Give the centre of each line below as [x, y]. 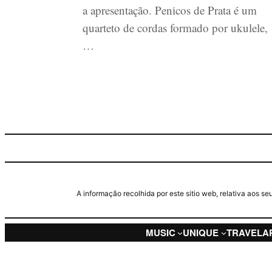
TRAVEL [244, 232]
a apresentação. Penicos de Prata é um [170, 10]
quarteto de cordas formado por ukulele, [175, 28]
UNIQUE [201, 232]
